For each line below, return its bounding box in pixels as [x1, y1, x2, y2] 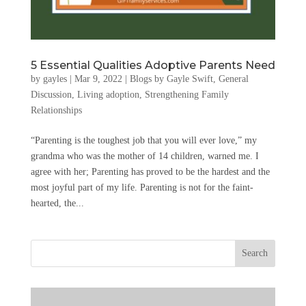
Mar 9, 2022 [74, 74, 122, 85]
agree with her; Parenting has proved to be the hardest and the [30, 167, 270, 178]
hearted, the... [30, 198, 84, 209]
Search [242, 248, 268, 259]
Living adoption [76, 89, 139, 100]
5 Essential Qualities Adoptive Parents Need [30, 59, 275, 72]
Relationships [30, 105, 82, 116]
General [218, 74, 249, 85]
